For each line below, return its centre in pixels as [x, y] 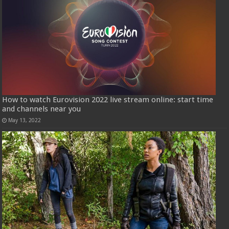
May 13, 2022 [25, 120]
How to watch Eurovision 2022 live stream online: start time [108, 100]
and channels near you [42, 109]
